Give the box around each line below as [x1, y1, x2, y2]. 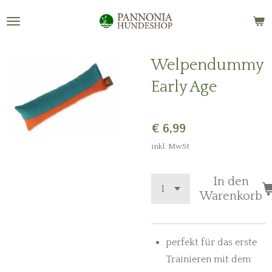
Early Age [151, 78, 217, 96]
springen [5, 42, 47, 53]
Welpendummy [151, 56, 263, 74]
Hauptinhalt [5, 25, 59, 36]
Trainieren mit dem [166, 254, 251, 265]
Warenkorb [200, 189, 262, 203]
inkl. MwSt [151, 142, 189, 151]
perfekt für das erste [166, 237, 257, 248]
